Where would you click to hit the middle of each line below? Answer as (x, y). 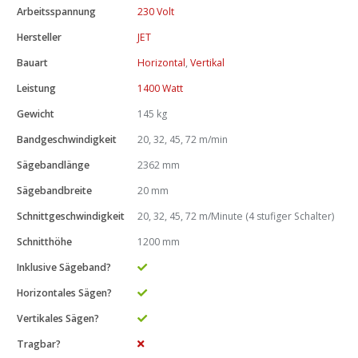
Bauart (32, 62)
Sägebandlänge (53, 165)
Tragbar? (39, 344)
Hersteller (39, 37)
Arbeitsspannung (56, 11)
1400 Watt (160, 88)
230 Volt (156, 11)
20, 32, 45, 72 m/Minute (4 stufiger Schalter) (236, 216)
